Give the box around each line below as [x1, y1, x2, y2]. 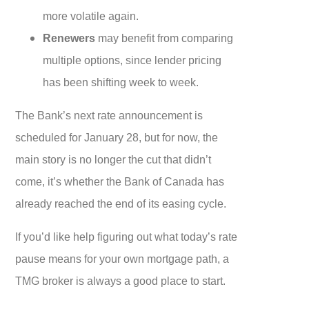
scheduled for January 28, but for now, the [15, 130, 219, 143]
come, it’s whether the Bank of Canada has [15, 175, 225, 188]
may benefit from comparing [95, 31, 234, 44]
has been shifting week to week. [43, 75, 199, 88]
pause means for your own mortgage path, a [15, 252, 230, 265]
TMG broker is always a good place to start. [15, 274, 226, 287]
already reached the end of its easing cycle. [15, 197, 227, 210]
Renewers [43, 31, 96, 44]
